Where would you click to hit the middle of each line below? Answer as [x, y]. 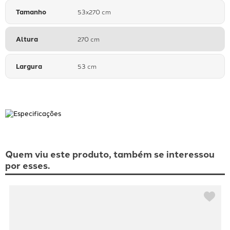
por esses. [27, 165]
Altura [27, 39]
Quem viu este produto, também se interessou [110, 154]
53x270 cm [94, 12]
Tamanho [31, 12]
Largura [29, 66]
